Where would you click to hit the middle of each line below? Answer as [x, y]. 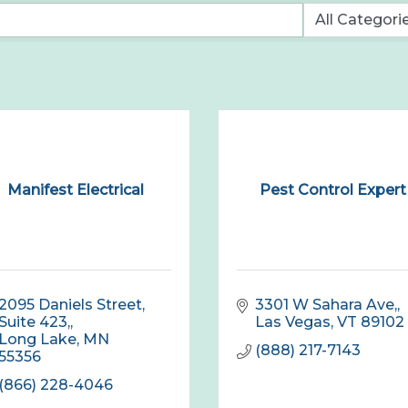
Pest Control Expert [332, 189]
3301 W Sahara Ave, [326, 305]
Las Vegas [293, 322]
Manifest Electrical [75, 189]
